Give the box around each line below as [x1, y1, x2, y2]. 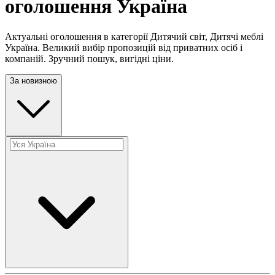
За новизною [10, 76, 57, 85]
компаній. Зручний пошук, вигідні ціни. [5, 53, 174, 64]
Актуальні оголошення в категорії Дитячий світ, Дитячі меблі [5, 31, 263, 42]
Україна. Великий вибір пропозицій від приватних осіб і [5, 42, 242, 53]
